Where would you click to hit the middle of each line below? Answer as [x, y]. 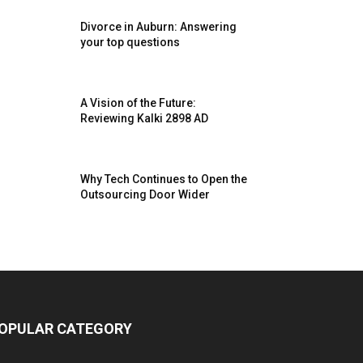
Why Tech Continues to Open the [164, 179]
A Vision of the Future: [139, 103]
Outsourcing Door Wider [145, 195]
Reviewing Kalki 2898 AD [145, 119]
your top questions [130, 43]
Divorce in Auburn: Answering [159, 27]
